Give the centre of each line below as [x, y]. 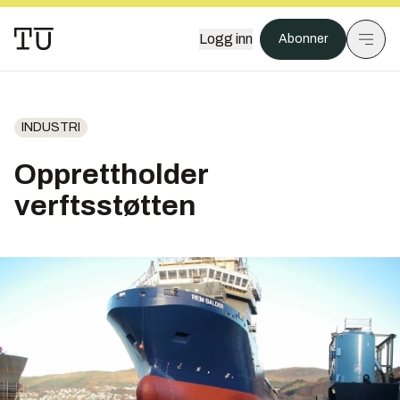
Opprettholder [111, 175]
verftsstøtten [105, 206]
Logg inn [226, 39]
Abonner [303, 39]
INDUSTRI [51, 127]
